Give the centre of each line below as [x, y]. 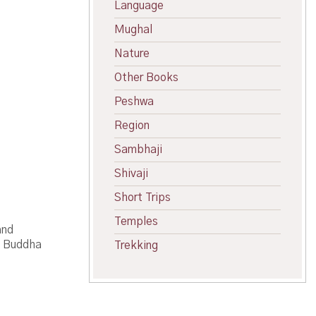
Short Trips [142, 197]
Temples [136, 221]
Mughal [133, 30]
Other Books [146, 78]
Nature [132, 54]
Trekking [136, 245]
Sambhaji [138, 150]
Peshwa [134, 102]
